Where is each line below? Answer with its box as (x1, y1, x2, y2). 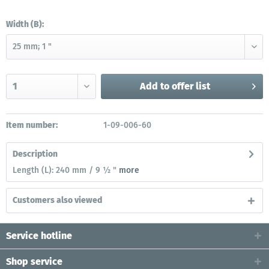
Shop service (6, 256, 62, 267)
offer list (171, 80, 210, 92)
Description (13, 149, 58, 159)
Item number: (6, 120, 58, 130)
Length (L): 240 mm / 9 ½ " (13, 165, 119, 175)
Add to (139, 80, 169, 92)
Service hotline (6, 230, 72, 241)
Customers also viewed (13, 195, 102, 205)
